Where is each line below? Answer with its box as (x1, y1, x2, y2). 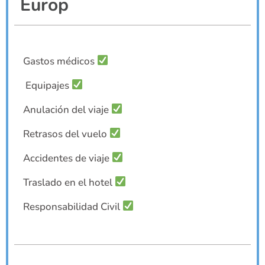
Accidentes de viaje (23, 151, 112, 165)
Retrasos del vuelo (23, 127, 109, 141)
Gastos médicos (23, 54, 97, 68)
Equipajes (23, 78, 72, 92)
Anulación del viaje (23, 102, 111, 117)
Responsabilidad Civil (23, 199, 122, 214)
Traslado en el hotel (23, 175, 115, 189)
